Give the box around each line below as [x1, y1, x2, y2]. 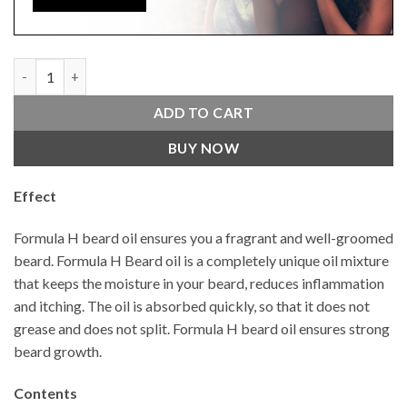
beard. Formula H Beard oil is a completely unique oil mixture [14, 252, 389, 270]
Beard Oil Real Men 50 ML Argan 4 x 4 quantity [13, 60, 296, 76]
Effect [14, 187, 56, 205]
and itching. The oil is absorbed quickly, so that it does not [14, 297, 370, 315]
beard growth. [14, 342, 102, 361]
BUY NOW [167, 139, 240, 156]
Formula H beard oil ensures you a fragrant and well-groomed [14, 229, 393, 247]
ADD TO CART [153, 104, 254, 121]
